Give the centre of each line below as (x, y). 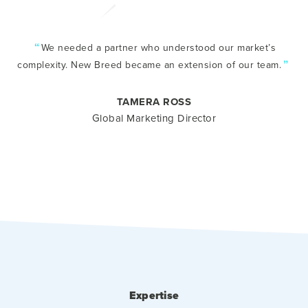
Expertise (154, 295)
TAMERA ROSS (154, 102)
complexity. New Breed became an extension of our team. (150, 65)
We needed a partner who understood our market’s (158, 47)
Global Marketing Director (154, 118)
